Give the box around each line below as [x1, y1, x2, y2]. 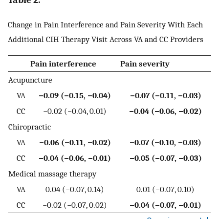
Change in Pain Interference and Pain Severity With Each [8, 20, 203, 30]
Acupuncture [8, 74, 52, 85]
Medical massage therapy [8, 168, 96, 178]
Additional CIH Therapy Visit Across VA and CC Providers [8, 34, 203, 44]
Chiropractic [8, 121, 51, 131]
